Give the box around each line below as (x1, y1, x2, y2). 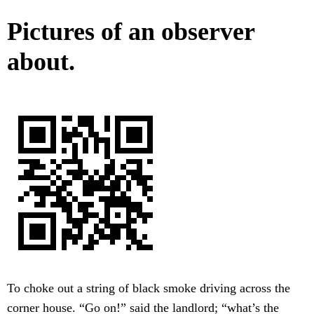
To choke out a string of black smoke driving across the (7, 281, 290, 296)
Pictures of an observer (7, 18, 254, 46)
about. (7, 48, 75, 76)
